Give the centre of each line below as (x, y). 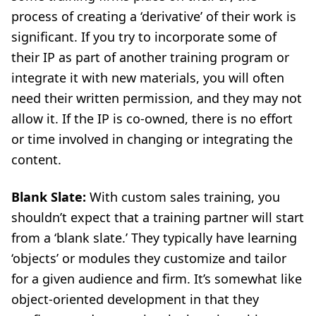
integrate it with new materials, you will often (148, 78)
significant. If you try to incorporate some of (144, 37)
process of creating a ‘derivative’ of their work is (154, 16)
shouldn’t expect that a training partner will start (158, 217)
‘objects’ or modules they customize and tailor (149, 258)
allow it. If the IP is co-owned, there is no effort (152, 119)
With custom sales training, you (185, 197)
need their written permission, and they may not (157, 98)
